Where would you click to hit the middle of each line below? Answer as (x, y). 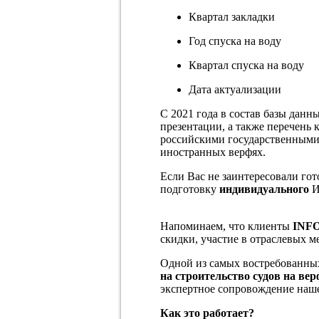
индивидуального (264, 189)
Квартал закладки (232, 16)
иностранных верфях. (213, 152)
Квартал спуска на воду (246, 65)
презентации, (193, 126)
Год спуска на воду (235, 41)
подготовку (190, 189)
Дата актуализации (235, 89)
